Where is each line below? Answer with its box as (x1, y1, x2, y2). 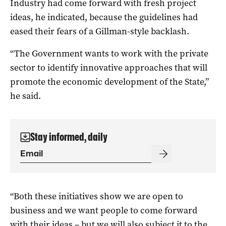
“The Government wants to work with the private (10, 47, 208, 60)
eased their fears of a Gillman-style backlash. (10, 25, 189, 37)
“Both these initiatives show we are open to (10, 190, 183, 202)
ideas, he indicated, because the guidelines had (10, 11, 198, 23)
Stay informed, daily (30, 130, 107, 143)
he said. (10, 89, 41, 102)
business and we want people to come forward (10, 204, 197, 216)
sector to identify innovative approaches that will (10, 61, 207, 74)
